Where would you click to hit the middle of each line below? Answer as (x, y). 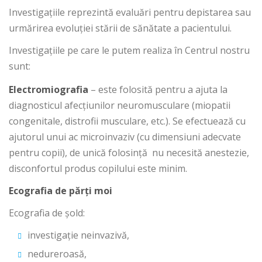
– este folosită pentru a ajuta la (158, 89)
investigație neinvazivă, (78, 235)
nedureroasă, (57, 254)
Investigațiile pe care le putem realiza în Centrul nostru (129, 50)
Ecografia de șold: (47, 213)
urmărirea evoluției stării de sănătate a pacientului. (120, 28)
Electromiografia (49, 89)
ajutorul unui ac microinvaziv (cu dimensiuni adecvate (125, 137)
